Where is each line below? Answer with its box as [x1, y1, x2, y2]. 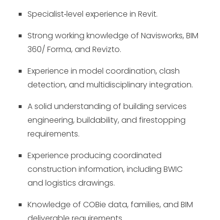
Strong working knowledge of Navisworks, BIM [27, 30, 198, 41]
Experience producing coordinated [27, 150, 162, 161]
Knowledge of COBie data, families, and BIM [27, 199, 193, 210]
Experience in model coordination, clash [27, 65, 180, 77]
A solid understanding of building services [27, 101, 187, 112]
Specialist [27, 8, 64, 20]
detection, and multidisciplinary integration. [27, 79, 193, 90]
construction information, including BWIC [27, 164, 183, 175]
